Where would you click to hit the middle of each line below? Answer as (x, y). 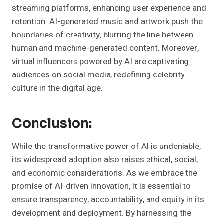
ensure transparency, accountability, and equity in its (108, 200)
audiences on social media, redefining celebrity (98, 75)
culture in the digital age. (57, 88)
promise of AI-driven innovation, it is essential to (101, 186)
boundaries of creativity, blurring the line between (103, 35)
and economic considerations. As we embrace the (105, 173)
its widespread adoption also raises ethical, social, (105, 160)
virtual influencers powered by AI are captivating (100, 62)
